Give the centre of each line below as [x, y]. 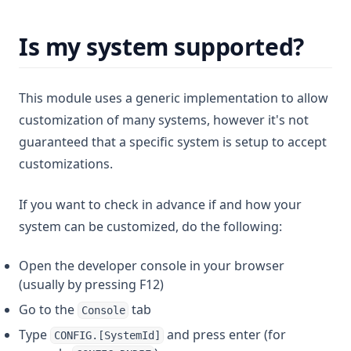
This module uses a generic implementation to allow [174, 98]
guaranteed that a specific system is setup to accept [173, 142]
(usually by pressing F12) [91, 284]
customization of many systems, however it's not [164, 120]
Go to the [48, 309]
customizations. [66, 164]
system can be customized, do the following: [150, 226]
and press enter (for [225, 335]
